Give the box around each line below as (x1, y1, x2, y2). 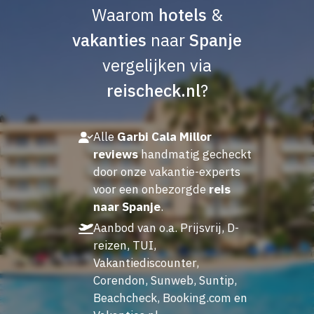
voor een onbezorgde (93, 181, 209, 197)
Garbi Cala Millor (116, 128, 212, 144)
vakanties (72, 28, 146, 51)
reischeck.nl (106, 78, 200, 102)
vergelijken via (102, 53, 212, 76)
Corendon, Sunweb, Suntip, (93, 272, 237, 288)
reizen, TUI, (93, 237, 156, 253)
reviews (93, 146, 138, 162)
